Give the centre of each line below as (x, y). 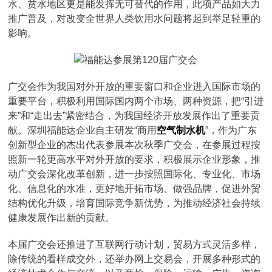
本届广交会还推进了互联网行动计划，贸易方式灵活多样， (134, 244)
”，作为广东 (231, 130)
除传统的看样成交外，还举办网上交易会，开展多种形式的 (134, 259)
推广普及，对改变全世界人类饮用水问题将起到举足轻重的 (134, 19)
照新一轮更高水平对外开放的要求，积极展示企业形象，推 (134, 159)
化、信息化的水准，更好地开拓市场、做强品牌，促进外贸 (134, 189)
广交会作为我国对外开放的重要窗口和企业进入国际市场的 (134, 87)
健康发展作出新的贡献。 (62, 218)
